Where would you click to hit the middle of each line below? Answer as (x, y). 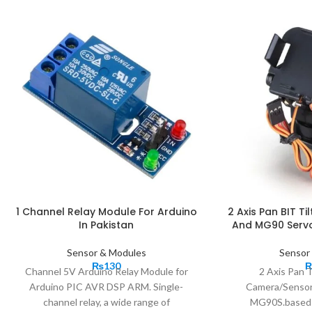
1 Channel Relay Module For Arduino (106, 211)
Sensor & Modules (106, 252)
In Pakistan (107, 225)
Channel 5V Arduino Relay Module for (106, 271)
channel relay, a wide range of (106, 302)
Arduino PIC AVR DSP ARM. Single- (107, 286)
